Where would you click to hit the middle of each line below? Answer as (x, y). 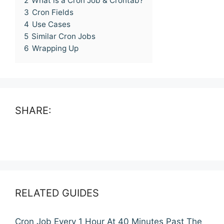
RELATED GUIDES (57, 193)
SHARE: (33, 111)
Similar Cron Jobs (63, 36)
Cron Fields (53, 12)
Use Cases (51, 24)
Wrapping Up (55, 48)
